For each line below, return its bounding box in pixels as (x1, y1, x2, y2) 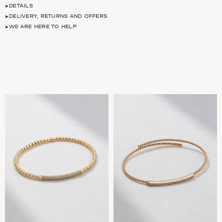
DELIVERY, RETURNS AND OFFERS (9, 13, 108, 19)
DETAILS (9, 3, 33, 9)
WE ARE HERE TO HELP (9, 24, 77, 30)
